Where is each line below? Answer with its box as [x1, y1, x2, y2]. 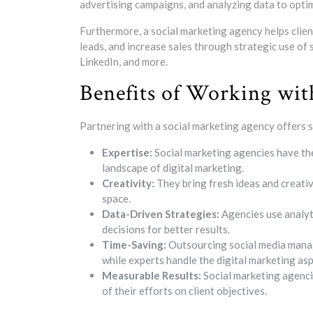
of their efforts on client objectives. [102, 284, 267, 297]
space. [102, 192, 131, 205]
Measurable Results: [102, 269, 201, 282]
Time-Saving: [102, 238, 166, 251]
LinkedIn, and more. [80, 55, 168, 68]
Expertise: [102, 146, 152, 159]
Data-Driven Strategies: [102, 208, 219, 220]
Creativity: [102, 177, 154, 189]
